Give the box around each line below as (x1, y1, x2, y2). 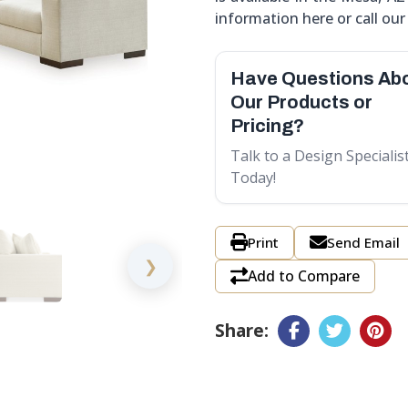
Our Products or (230, 91, 372, 112)
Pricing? (230, 115, 304, 136)
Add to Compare (248, 266, 360, 287)
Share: (215, 318, 269, 343)
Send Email (327, 232, 400, 251)
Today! (230, 167, 276, 188)
